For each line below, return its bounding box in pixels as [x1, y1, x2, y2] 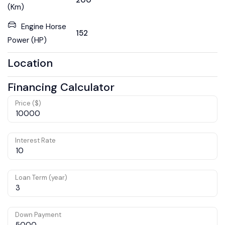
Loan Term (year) [15, 173, 67, 182]
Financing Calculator [8, 79, 115, 94]
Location [8, 55, 53, 70]
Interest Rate [15, 136, 56, 145]
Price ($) [15, 98, 41, 107]
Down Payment [15, 210, 61, 219]
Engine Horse [21, 21, 66, 32]
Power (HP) [8, 35, 47, 45]
